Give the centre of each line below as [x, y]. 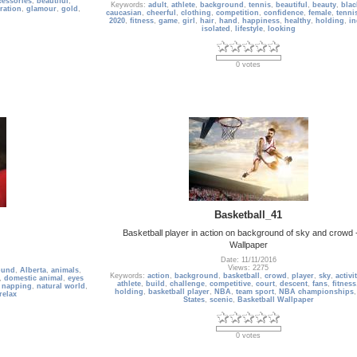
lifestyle [249, 29]
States [194, 300]
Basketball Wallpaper [275, 300]
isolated [216, 29]
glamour [41, 9]
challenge [187, 284]
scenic [221, 300]
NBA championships [316, 292]
